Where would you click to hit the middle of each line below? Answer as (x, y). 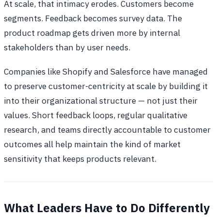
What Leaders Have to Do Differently (107, 208)
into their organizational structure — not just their (101, 100)
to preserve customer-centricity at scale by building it (106, 86)
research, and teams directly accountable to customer (107, 129)
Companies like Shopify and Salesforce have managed (106, 71)
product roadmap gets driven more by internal (92, 32)
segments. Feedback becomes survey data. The (93, 18)
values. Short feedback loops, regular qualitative (96, 115)
